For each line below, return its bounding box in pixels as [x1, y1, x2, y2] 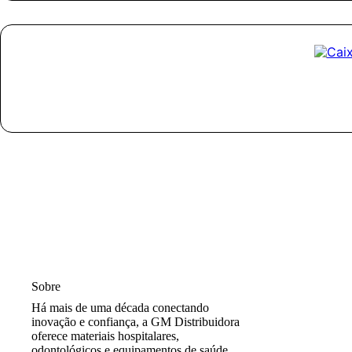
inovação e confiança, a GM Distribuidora [31, 314, 240, 328]
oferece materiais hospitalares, [31, 328, 179, 343]
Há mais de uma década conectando [31, 300, 209, 314]
